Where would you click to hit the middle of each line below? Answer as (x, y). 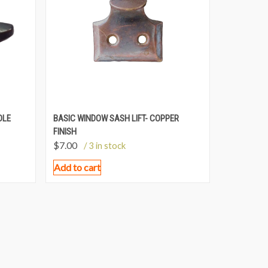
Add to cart (77, 167)
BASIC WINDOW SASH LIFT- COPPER (116, 119)
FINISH (65, 132)
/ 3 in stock (104, 146)
